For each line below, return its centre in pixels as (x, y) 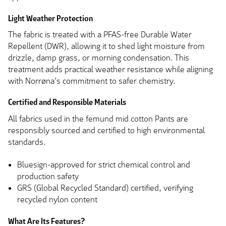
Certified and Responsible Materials (67, 102)
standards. (27, 142)
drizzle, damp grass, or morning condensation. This (99, 58)
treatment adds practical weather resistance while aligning (110, 69)
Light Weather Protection (50, 18)
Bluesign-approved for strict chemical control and (104, 165)
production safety (48, 177)
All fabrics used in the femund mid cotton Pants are (98, 119)
